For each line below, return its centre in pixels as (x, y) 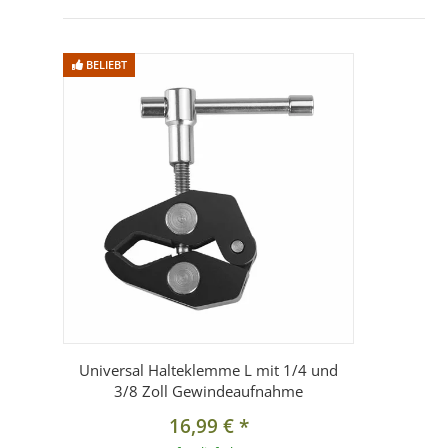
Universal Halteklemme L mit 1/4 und (209, 370)
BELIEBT (104, 64)
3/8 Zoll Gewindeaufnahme (209, 391)
